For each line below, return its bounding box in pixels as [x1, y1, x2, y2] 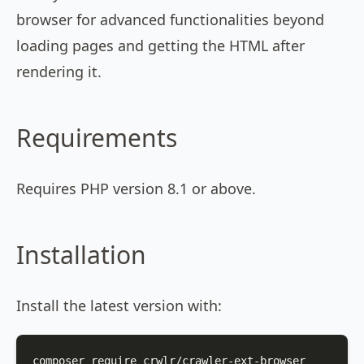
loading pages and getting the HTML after [16, 36, 305, 55]
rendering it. [16, 62, 102, 81]
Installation [16, 238, 146, 271]
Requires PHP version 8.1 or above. [16, 179, 256, 198]
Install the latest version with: [16, 296, 222, 315]
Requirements [16, 121, 177, 154]
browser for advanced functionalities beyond [16, 10, 324, 29]
